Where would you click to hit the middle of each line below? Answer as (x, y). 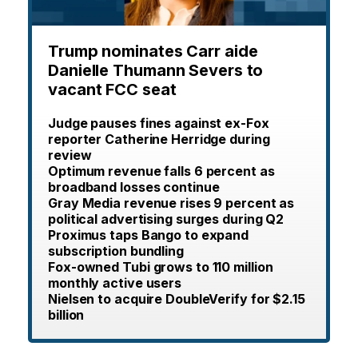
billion (66, 315)
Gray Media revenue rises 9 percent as (171, 203)
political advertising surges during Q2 (166, 219)
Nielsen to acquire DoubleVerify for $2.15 (177, 299)
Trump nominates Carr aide (153, 52)
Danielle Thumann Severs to (156, 71)
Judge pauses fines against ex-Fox (159, 123)
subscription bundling (116, 251)
